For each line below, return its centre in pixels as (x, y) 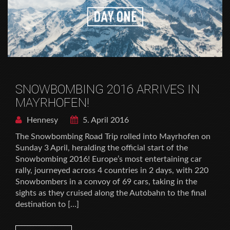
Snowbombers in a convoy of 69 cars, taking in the (106, 181)
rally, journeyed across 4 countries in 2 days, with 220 (112, 170)
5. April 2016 (105, 120)
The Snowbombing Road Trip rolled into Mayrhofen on (113, 136)
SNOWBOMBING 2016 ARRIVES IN (108, 89)
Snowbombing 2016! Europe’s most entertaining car (109, 159)
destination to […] (47, 204)
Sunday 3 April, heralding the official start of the (102, 148)
